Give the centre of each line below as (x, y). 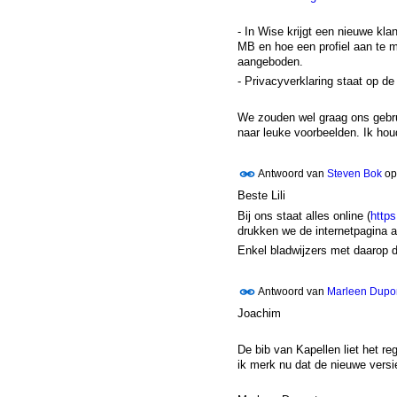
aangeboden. (270, 62)
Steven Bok (354, 174)
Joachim (259, 314)
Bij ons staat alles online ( (304, 215)
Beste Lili (261, 196)
